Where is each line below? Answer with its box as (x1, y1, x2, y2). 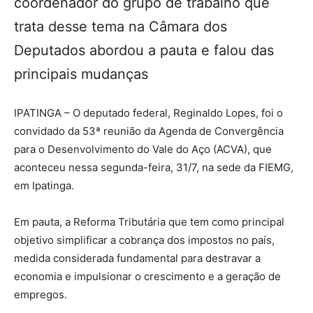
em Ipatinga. (14, 179, 74, 193)
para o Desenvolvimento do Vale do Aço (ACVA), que (14, 143, 272, 156)
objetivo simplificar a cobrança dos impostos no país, (14, 233, 275, 247)
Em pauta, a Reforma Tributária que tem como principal (14, 215, 284, 229)
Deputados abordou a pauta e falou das (14, 42, 274, 59)
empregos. (14, 288, 70, 302)
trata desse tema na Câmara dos (14, 18, 227, 36)
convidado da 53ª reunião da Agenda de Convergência (14, 124, 284, 138)
